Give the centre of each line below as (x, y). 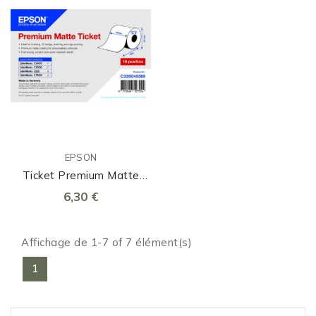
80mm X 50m (81, 191)
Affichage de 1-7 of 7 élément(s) (107, 243)
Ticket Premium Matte (81, 176)
